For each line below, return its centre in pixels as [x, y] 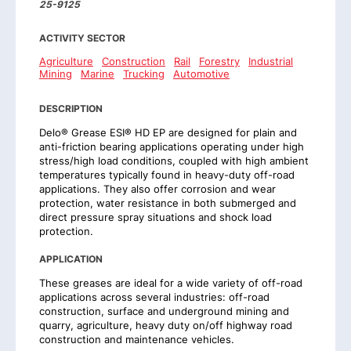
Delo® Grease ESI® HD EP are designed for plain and [168, 132]
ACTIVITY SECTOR [82, 38]
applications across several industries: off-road [154, 297]
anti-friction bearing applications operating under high [172, 146]
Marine [98, 73]
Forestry [219, 61]
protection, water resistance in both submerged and [168, 203]
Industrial [271, 61]
